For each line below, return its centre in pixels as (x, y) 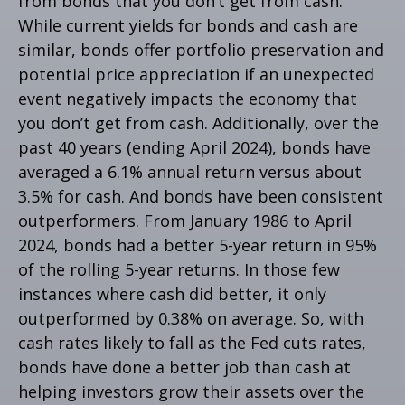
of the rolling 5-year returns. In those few (179, 269)
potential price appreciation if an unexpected (196, 74)
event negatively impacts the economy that (188, 98)
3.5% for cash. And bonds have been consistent (201, 196)
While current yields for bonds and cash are (188, 25)
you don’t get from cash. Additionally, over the (198, 122)
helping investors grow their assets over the (191, 391)
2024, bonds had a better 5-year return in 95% (198, 245)
